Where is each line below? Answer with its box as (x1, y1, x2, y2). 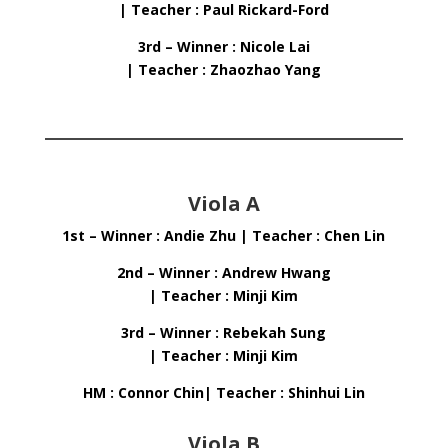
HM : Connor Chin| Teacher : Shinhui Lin (82, 383, 365, 402)
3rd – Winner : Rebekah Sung (121, 323, 327, 342)
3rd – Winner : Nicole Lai (137, 37, 310, 56)
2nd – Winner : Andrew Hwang (116, 263, 331, 282)
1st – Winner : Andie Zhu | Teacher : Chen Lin (62, 226, 386, 245)
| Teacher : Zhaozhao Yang (126, 60, 322, 79)
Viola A (187, 190, 260, 217)
